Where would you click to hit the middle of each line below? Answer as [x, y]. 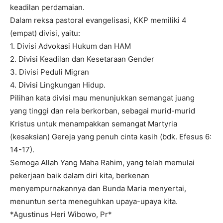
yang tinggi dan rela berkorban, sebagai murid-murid [103, 111]
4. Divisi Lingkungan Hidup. [58, 85]
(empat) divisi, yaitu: [45, 33]
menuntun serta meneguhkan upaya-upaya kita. [94, 201]
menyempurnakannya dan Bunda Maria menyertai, [98, 188]
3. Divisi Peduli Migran [50, 72]
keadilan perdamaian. [47, 7]
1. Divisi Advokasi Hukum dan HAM [70, 46]
